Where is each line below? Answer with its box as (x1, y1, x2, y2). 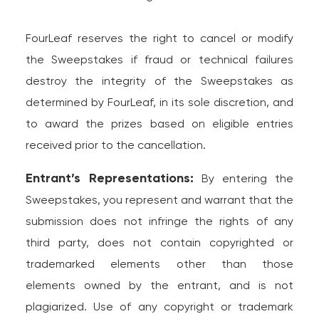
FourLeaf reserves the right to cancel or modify (25, 31, 294, 45)
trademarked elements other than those (25, 257, 294, 271)
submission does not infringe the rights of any (25, 214, 294, 228)
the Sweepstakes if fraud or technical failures (25, 53, 294, 66)
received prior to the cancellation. (25, 138, 206, 152)
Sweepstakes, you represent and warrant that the (25, 193, 294, 206)
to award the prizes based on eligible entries (25, 117, 294, 130)
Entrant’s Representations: (25, 170, 194, 186)
